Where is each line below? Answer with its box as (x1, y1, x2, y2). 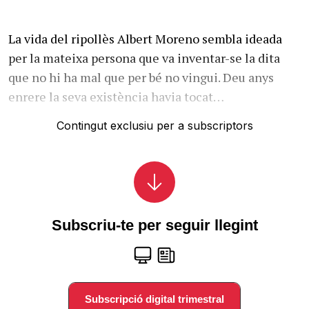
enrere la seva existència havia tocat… (8, 88, 224, 106)
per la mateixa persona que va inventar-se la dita (8, 50, 280, 67)
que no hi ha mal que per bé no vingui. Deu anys (8, 69, 274, 86)
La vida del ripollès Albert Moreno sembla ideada (8, 30, 282, 48)
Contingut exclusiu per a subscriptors (56, 119, 253, 133)
